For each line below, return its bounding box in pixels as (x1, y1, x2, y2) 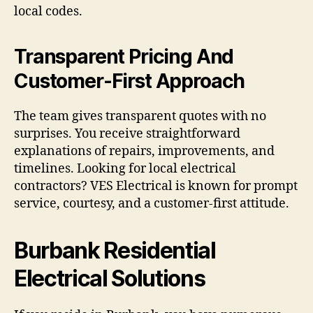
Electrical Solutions (14, 265, 205, 293)
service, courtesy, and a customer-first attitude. (14, 196, 289, 212)
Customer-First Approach (14, 69, 245, 94)
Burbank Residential (14, 237, 216, 265)
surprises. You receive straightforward (14, 126, 240, 143)
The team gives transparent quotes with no (14, 108, 266, 125)
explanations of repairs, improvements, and (14, 143, 275, 160)
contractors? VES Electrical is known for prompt (14, 178, 298, 195)
